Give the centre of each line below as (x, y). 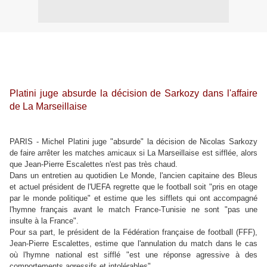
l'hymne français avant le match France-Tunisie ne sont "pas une (133, 209)
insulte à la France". (44, 221)
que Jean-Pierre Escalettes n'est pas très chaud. (94, 164)
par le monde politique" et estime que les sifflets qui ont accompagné (133, 198)
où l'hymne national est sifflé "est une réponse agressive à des (133, 255)
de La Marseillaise (48, 106)
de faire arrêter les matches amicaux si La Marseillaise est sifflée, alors (133, 153)
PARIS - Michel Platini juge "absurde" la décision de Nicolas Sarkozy (133, 142)
